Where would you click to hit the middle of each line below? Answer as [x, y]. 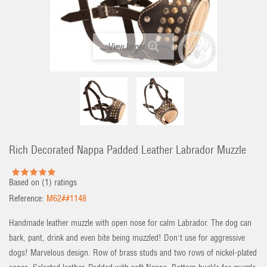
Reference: [27, 198]
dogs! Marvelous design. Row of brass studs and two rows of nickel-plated [133, 253]
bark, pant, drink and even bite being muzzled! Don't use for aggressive [127, 238]
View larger [127, 47]
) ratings [63, 182]
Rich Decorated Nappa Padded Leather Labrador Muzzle [128, 150]
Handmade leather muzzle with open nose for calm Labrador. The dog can [130, 223]
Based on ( [27, 182]
